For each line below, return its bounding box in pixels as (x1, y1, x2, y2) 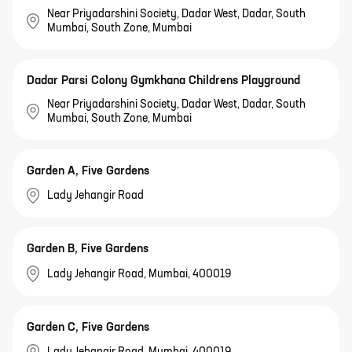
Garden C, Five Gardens (27, 321, 149, 333)
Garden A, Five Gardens (27, 165, 149, 177)
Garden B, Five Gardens (27, 243, 148, 255)
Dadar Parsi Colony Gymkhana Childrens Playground (27, 75, 300, 86)
